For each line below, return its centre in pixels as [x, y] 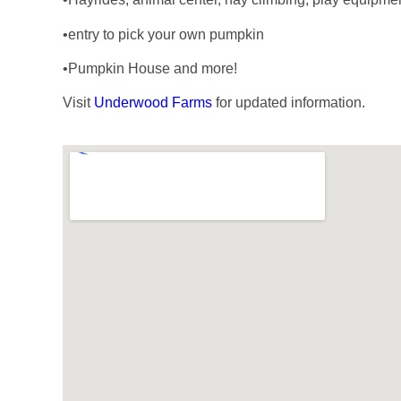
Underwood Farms [153, 103]
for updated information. [290, 103]
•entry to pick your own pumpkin [163, 34]
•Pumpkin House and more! [150, 69]
